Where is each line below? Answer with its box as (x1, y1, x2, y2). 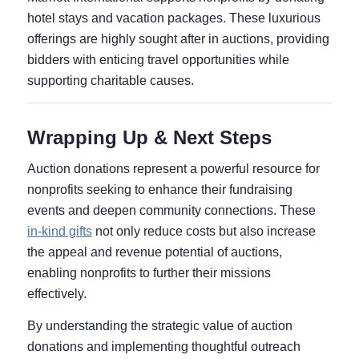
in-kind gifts (26, 224, 92, 239)
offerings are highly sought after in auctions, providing (26, 32, 329, 46)
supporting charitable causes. (26, 74, 194, 88)
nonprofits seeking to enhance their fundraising (26, 183, 292, 197)
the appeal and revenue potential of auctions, (26, 245, 282, 260)
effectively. (26, 287, 87, 301)
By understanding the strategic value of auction (26, 318, 292, 333)
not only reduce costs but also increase (91, 224, 316, 239)
